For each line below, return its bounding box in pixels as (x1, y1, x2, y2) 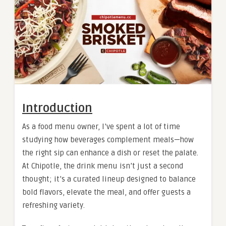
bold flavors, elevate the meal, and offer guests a (22, 188, 191, 197)
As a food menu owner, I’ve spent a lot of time (22, 122, 180, 132)
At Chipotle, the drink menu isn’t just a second (22, 161, 183, 171)
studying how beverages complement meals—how (22, 135, 194, 145)
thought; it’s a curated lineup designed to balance (22, 175, 196, 184)
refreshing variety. (22, 201, 85, 210)
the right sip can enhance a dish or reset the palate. (22, 148, 198, 158)
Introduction (22, 101, 92, 116)
